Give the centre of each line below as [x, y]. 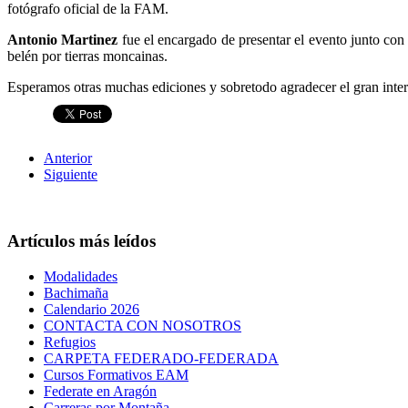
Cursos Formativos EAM [116, 374]
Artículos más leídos [82, 240]
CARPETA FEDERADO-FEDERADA [161, 358]
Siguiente [71, 175]
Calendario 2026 [92, 309]
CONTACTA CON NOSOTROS [143, 325]
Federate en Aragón [100, 391]
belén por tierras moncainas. [87, 56]
